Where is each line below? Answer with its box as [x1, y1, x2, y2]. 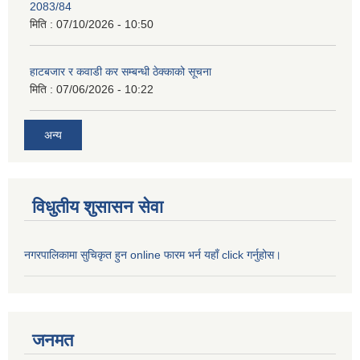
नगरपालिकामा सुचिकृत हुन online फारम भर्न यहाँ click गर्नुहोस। [24, 247, 284, 261]
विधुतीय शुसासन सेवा [32, 196, 163, 217]
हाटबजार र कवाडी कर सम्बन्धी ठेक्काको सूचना [30, 65, 211, 79]
